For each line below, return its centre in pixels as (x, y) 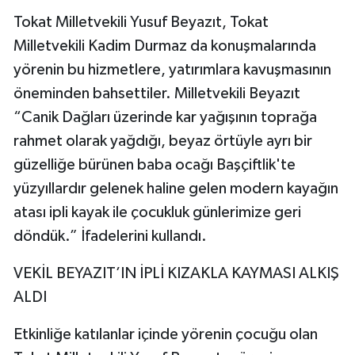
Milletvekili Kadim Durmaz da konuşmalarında (165, 46)
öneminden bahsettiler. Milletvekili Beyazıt (157, 94)
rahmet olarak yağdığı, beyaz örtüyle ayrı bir (163, 141)
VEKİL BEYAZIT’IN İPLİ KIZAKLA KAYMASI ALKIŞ (176, 274)
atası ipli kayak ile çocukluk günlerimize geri (157, 213)
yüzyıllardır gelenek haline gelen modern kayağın (176, 189)
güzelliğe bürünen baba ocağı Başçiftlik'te (155, 165)
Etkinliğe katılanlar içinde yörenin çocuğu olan (166, 335)
